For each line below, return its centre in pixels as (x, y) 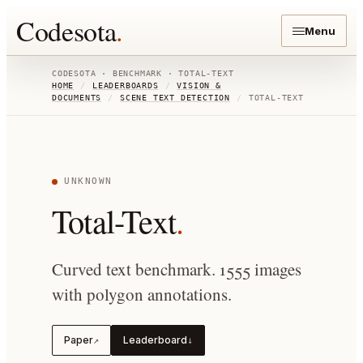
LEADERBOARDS (126, 85)
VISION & (199, 85)
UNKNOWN (88, 181)
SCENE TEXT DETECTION (175, 98)
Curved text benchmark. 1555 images (177, 269)
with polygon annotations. (142, 294)
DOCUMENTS (77, 98)
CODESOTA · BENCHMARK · (115, 73)
